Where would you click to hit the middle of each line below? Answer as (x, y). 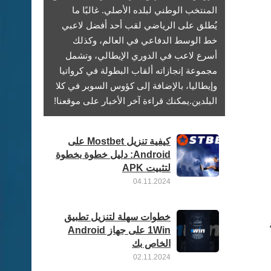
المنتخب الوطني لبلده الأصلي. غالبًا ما (145, 10)
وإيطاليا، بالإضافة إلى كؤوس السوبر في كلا (136, 86)
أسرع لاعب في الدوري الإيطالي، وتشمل (141, 55)
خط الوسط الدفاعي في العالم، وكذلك (145, 40)
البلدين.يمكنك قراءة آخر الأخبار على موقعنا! (135, 101)
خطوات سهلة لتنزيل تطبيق (117, 217)
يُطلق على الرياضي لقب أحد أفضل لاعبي (139, 25)
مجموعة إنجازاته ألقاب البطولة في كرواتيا (138, 70)
